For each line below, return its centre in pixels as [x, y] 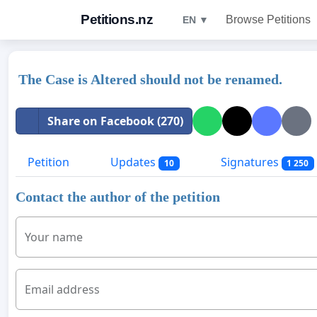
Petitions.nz [117, 19]
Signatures [249, 162]
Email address [62, 290]
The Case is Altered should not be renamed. [150, 79]
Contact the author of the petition [118, 197]
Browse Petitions [268, 19]
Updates [133, 162]
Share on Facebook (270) [115, 121]
